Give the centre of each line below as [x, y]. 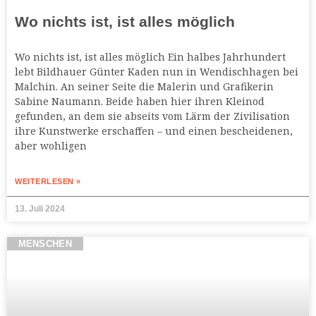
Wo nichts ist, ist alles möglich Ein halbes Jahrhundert [150, 57]
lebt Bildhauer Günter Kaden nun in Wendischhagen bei [157, 72]
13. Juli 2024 [40, 209]
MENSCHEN [45, 244]
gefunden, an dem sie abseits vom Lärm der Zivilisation [152, 116]
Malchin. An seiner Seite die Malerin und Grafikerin [144, 87]
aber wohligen [51, 146]
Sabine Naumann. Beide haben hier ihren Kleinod [140, 102]
